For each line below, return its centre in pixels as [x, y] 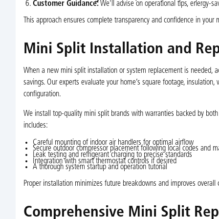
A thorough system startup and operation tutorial [100, 167]
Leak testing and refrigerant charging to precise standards [112, 155]
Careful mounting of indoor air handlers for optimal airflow [113, 142]
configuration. [42, 95]
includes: [35, 125]
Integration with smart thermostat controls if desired [104, 161]
